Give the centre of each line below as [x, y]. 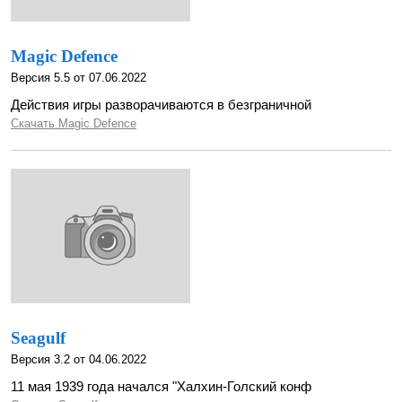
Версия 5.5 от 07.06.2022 [79, 78]
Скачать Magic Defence [74, 123]
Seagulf [38, 338]
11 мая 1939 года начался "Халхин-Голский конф [161, 386]
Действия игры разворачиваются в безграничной [161, 105]
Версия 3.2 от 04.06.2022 [79, 359]
